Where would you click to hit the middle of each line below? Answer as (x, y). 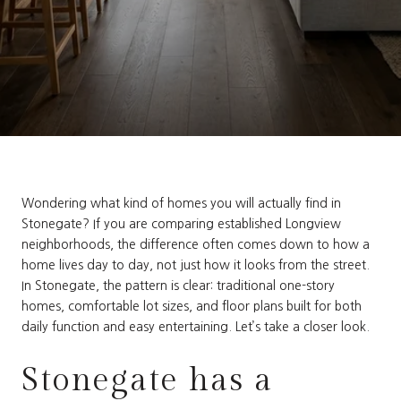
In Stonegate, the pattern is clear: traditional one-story (178, 286)
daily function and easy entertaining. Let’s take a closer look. (196, 327)
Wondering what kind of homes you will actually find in (181, 203)
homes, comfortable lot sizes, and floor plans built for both (192, 306)
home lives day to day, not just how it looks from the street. (196, 265)
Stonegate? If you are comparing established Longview (181, 224)
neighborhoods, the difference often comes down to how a (196, 244)
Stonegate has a (147, 380)
